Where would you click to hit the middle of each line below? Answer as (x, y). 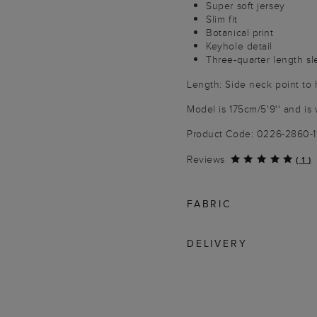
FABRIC (209, 204)
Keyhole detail (240, 46)
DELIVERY (217, 243)
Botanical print (240, 33)
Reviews (206, 159)
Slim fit (222, 19)
